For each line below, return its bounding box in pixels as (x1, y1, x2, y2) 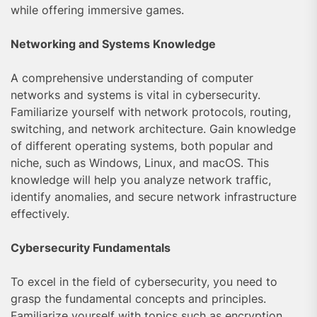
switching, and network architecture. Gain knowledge (11, 121, 296, 136)
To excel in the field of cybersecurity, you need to (11, 274, 277, 289)
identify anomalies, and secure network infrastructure (11, 189, 296, 204)
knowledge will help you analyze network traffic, (11, 172, 271, 187)
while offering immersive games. (11, 2, 184, 17)
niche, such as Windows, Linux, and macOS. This (11, 155, 269, 170)
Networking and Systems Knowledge (11, 36, 216, 51)
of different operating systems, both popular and (11, 138, 273, 153)
